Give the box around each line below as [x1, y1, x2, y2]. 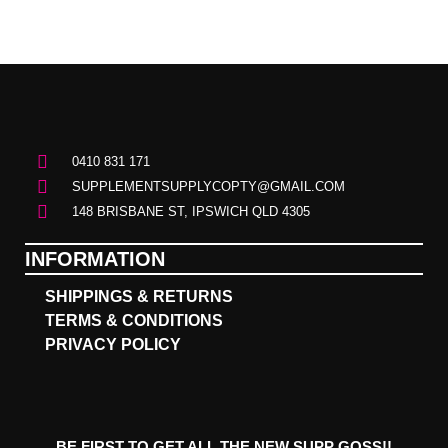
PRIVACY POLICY [45, 335, 181, 353]
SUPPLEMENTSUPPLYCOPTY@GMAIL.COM [71, 178, 345, 194]
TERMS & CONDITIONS [45, 311, 223, 329]
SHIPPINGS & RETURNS [45, 287, 233, 305]
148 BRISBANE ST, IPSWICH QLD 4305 [71, 203, 310, 219]
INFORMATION [25, 247, 165, 270]
